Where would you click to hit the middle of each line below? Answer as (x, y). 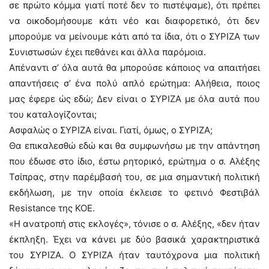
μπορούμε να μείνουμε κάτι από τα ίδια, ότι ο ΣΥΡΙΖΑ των (134, 36)
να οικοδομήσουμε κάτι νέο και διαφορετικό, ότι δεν (134, 21)
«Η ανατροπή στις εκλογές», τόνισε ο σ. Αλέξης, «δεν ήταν (134, 224)
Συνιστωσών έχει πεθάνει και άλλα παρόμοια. (107, 52)
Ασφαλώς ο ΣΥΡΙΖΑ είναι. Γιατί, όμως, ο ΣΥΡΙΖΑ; (111, 130)
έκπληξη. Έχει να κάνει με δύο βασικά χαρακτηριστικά (134, 239)
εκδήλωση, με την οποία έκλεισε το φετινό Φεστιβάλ (134, 192)
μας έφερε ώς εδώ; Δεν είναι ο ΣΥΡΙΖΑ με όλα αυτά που (134, 99)
